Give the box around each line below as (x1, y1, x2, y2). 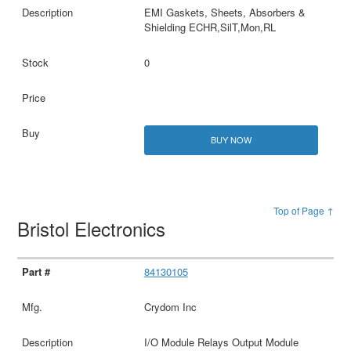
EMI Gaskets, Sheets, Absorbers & (143, 5, 306, 20)
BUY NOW (210, 133, 251, 147)
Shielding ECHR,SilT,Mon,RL (143, 20, 276, 35)
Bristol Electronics (17, 214, 172, 242)
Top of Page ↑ (273, 203, 334, 217)
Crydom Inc (143, 299, 197, 315)
